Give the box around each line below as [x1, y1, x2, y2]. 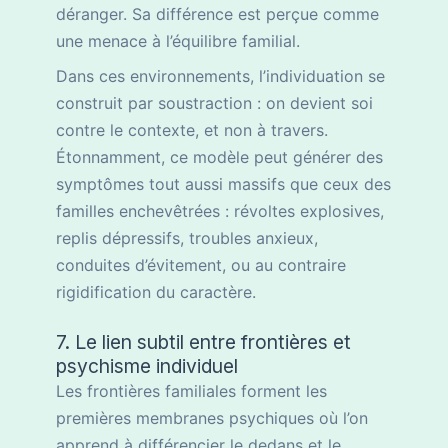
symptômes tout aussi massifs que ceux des [56, 174, 391, 195]
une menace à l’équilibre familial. [56, 31, 300, 52]
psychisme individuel [56, 354, 238, 379]
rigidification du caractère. [56, 282, 256, 303]
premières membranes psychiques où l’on [56, 408, 368, 429]
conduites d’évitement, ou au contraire [56, 255, 346, 276]
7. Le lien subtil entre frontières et [56, 330, 351, 355]
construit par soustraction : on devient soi [56, 93, 373, 114]
